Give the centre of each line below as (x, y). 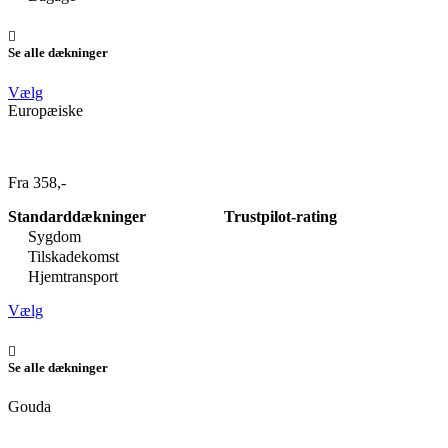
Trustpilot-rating (280, 216)
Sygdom (52, 236)
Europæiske (45, 110)
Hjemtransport (71, 276)
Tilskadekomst (71, 256)
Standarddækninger (77, 216)
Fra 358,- (37, 182)
